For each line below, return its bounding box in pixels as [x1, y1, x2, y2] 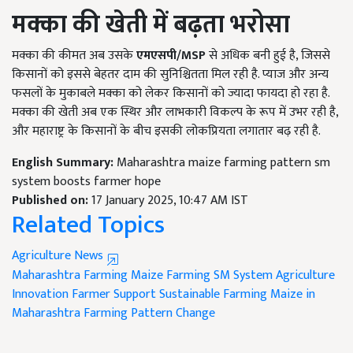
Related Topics [12, 203, 165, 246]
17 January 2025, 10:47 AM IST [91, 189, 248, 211]
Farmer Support [72, 283, 156, 305]
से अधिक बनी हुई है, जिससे [206, 44, 330, 66]
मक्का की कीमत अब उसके [12, 44, 136, 66]
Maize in [270, 283, 315, 305]
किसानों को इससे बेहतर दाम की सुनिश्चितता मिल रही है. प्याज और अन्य [12, 63, 329, 85]
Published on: [12, 189, 91, 211]
